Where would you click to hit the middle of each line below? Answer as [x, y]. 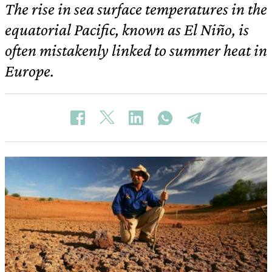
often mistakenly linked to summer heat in [136, 50]
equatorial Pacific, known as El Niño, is [127, 29]
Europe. [29, 71]
